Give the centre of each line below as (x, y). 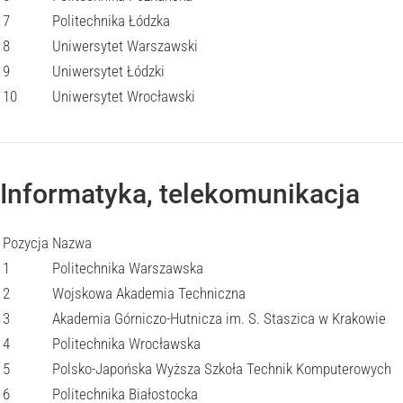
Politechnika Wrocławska (126, 344)
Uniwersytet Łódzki (108, 71)
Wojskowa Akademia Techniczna (149, 293)
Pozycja (26, 243)
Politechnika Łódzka (111, 21)
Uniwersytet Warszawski (125, 46)
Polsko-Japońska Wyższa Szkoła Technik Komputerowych (222, 369)
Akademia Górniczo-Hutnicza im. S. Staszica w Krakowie (219, 318)
